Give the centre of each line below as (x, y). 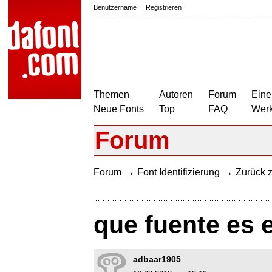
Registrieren (164, 7)
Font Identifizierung (178, 172)
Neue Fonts (119, 109)
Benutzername (115, 7)
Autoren (176, 94)
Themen (111, 94)
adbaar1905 (157, 260)
